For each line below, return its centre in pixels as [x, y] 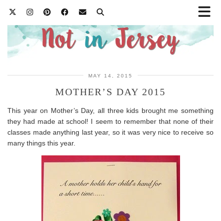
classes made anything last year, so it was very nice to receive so [110, 132]
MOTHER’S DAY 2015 [110, 92]
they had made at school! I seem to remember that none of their [110, 121]
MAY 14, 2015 [110, 75]
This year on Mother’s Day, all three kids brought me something [110, 110]
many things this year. [41, 143]
